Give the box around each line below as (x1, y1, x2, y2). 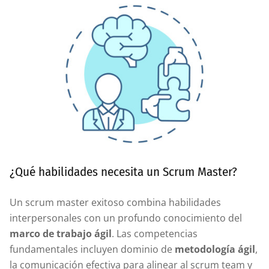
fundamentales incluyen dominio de (10, 242, 175, 256)
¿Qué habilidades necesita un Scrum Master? (10, 163, 237, 180)
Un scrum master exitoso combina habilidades (10, 195, 221, 209)
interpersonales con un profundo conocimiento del (10, 211, 242, 225)
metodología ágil (175, 242, 255, 256)
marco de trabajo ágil (10, 226, 112, 240)
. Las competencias (112, 226, 198, 240)
